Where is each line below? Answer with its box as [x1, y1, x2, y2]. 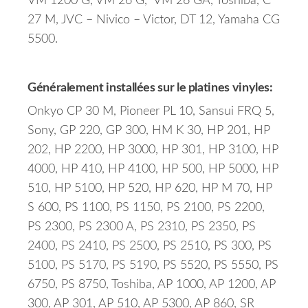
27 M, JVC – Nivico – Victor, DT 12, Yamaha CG [27, 14, 280, 27]
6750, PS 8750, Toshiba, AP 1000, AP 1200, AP [27, 278, 276, 291]
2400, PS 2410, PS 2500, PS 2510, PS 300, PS [27, 240, 272, 253]
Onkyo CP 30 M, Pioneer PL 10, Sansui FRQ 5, [27, 105, 274, 118]
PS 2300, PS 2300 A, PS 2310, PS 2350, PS [27, 221, 256, 234]
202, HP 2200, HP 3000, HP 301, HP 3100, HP [27, 144, 278, 157]
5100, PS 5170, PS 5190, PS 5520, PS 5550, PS [27, 259, 278, 272]
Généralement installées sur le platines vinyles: [27, 82, 273, 95]
